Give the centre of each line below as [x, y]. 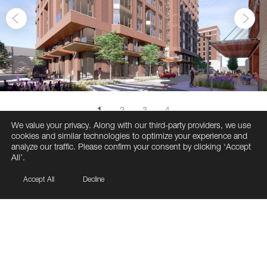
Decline [94, 179]
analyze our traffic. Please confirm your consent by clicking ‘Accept [131, 146]
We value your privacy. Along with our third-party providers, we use [131, 125]
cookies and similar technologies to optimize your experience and [129, 136]
